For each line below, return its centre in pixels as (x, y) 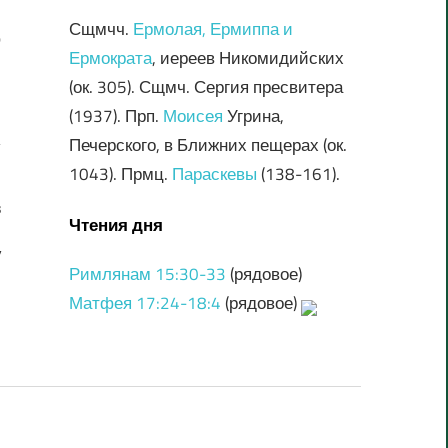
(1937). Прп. (115, 116)
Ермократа (110, 58)
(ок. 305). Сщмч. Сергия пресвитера (205, 87)
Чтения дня (115, 224)
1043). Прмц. (120, 174)
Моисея (192, 116)
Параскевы (214, 174)
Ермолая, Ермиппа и (212, 29)
